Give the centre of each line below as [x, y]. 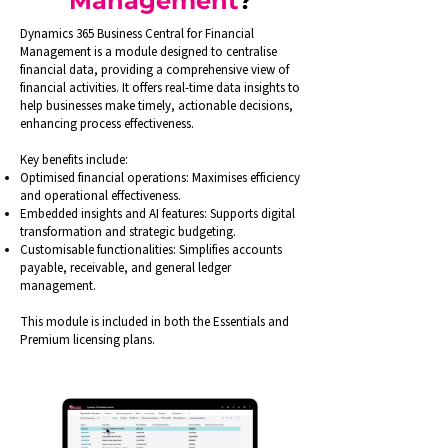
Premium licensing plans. [87, 340]
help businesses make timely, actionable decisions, [156, 106]
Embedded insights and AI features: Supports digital [157, 214]
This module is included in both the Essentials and [154, 322]
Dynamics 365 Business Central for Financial [137, 34]
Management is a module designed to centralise [148, 52]
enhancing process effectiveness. [107, 124]
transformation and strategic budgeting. [128, 232]
